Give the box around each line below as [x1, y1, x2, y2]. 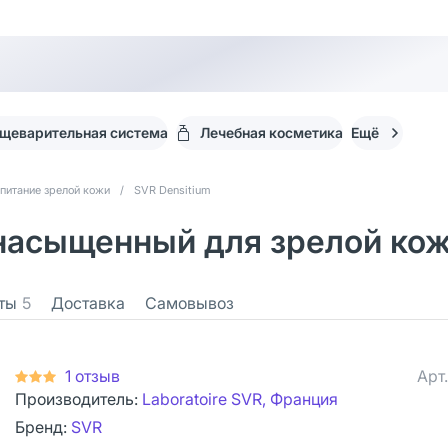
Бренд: [15, 417, 71, 437]
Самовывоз [145, 293, 234, 313]
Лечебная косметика [200, 124, 343, 141]
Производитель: [15, 389, 142, 409]
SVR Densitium [134, 183, 211, 197]
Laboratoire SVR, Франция [142, 389, 338, 409]
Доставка [51, 293, 125, 313]
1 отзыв [65, 366, 120, 386]
